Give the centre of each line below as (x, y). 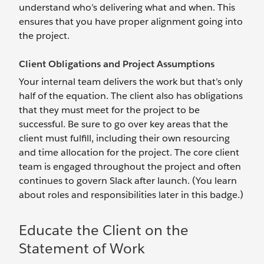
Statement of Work (82, 248)
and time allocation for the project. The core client (129, 152)
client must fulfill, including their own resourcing (124, 138)
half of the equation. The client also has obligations (131, 96)
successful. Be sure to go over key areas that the (123, 124)
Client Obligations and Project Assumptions (117, 64)
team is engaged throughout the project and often (130, 166)
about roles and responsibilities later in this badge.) (131, 195)
